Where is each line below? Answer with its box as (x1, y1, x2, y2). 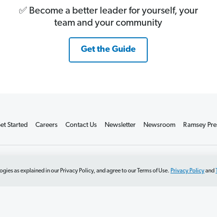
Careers (35, 121, 58, 129)
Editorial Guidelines (138, 160, 193, 168)
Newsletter (104, 121, 136, 129)
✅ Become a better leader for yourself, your (18, 6, 198, 16)
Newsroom (143, 121, 175, 129)
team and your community (54, 18, 163, 29)
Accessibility (94, 160, 130, 168)
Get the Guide (81, 45, 136, 55)
